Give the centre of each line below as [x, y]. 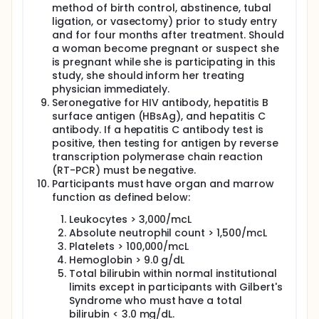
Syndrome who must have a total [156, 300]
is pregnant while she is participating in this [164, 62]
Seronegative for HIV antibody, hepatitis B [160, 103]
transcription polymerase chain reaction [157, 157]
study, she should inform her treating [148, 75]
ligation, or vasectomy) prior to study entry [164, 21]
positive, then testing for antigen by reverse [165, 143]
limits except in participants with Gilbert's [176, 287]
